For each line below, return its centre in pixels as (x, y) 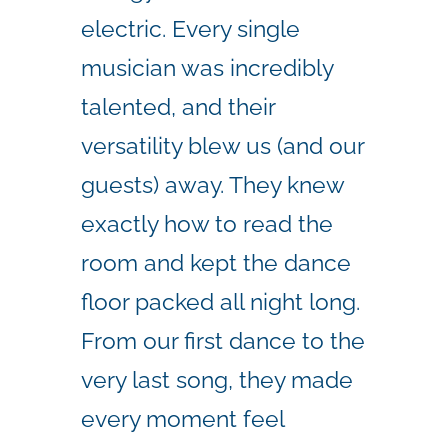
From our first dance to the (223, 340)
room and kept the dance (216, 262)
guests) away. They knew (212, 184)
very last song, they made (217, 379)
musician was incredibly (207, 67)
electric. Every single (190, 28)
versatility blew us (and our (222, 145)
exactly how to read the (207, 223)
